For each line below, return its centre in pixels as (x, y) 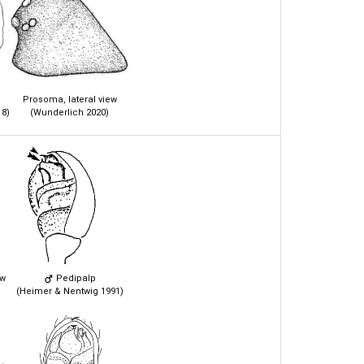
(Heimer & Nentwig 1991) (69, 291)
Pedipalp (74, 278)
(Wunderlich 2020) (69, 112)
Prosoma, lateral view (69, 99)
